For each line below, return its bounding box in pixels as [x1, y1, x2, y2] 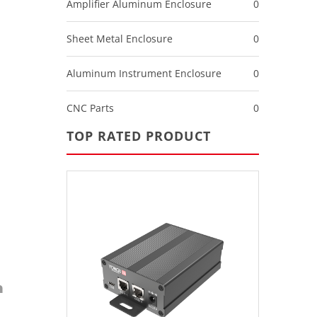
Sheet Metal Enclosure [66, 32, 173, 45]
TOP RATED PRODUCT [66, 127, 211, 144]
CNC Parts [66, 101, 114, 115]
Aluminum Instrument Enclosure [66, 67, 221, 80]
